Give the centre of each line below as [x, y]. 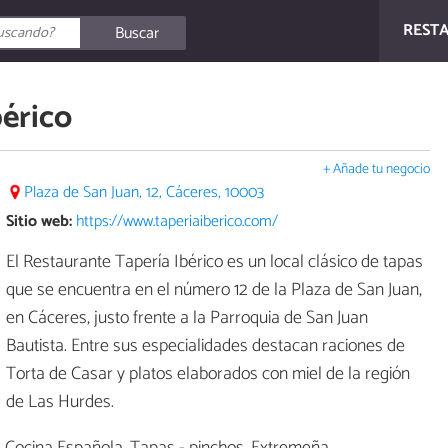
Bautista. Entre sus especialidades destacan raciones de [205, 346]
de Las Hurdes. [60, 402]
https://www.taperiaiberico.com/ [177, 221]
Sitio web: [39, 221]
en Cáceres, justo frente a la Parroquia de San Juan [187, 318]
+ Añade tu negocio [376, 169]
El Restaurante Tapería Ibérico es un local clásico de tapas [214, 262]
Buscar [137, 33]
